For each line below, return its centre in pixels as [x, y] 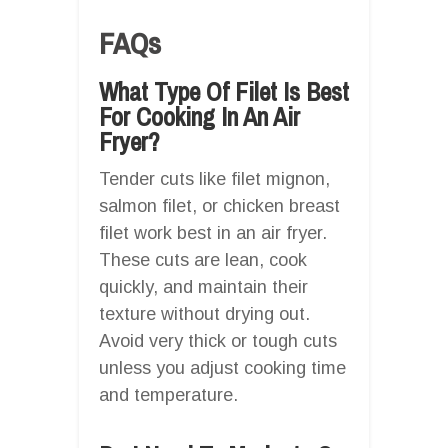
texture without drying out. [204, 313]
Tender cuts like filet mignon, [214, 178]
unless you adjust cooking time [222, 367]
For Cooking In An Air [199, 116]
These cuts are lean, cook [203, 259]
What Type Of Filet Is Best [224, 91]
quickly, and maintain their [203, 286]
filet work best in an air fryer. [213, 232]
